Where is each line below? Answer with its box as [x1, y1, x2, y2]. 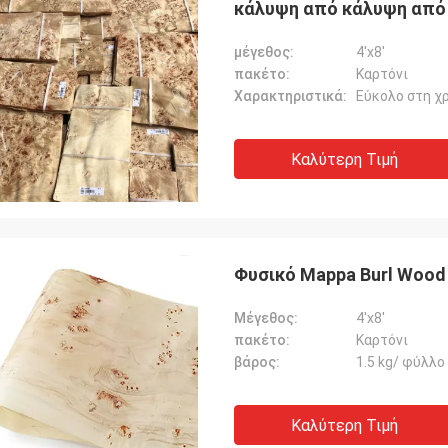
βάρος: [234, 354, 280, 370]
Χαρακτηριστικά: [234, 88, 347, 104]
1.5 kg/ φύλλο [356, 354, 445, 370]
